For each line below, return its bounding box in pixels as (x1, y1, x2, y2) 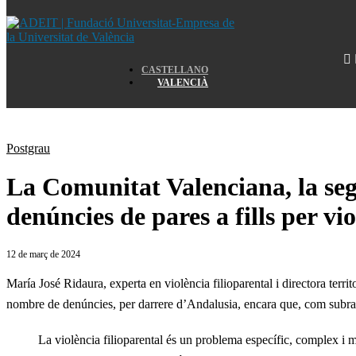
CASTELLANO (141, 64, 209, 75)
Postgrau (6, 141, 50, 155)
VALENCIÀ (157, 77, 209, 88)
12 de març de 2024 (6, 248, 80, 260)
